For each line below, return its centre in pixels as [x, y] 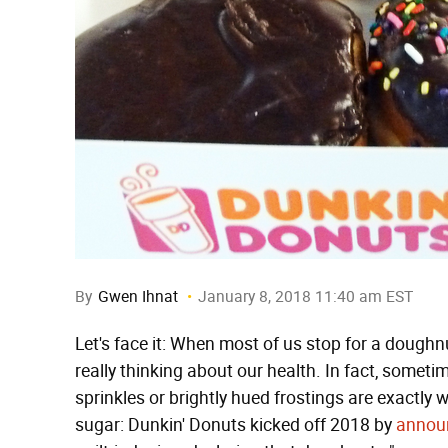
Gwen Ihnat [138, 296]
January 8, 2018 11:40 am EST [305, 296]
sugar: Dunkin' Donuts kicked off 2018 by [235, 425]
